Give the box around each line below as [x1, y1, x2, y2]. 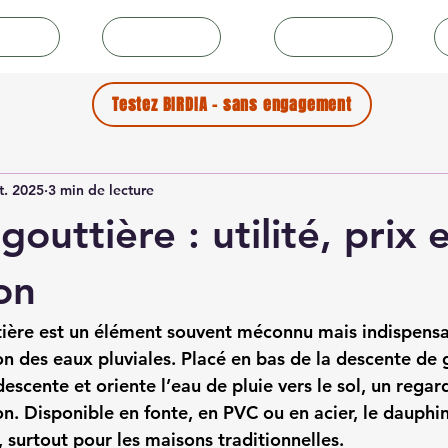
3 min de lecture [48, 180, 154, 199]
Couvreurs [304, 27, 370, 45]
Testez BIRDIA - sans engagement [112, 93, 352, 116]
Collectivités [124, 27, 205, 45]
